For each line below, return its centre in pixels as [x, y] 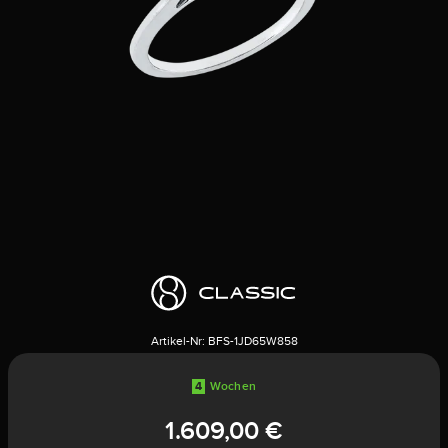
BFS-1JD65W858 [252, 341]
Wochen [233, 386]
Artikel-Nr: [177, 341]
